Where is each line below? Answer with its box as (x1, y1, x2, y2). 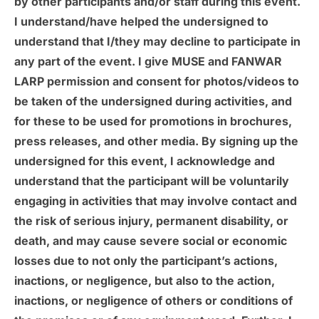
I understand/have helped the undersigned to (14, 14, 268, 29)
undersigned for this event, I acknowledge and (14, 154, 275, 169)
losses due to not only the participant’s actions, (14, 253, 278, 268)
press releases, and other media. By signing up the (14, 134, 298, 149)
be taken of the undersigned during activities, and (14, 94, 292, 109)
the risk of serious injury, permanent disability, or (14, 214, 288, 229)
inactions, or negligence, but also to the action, (14, 273, 275, 288)
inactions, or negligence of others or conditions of (14, 293, 293, 308)
